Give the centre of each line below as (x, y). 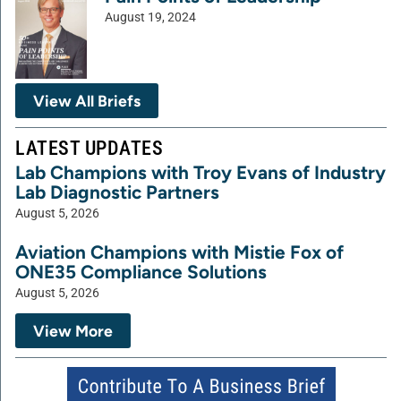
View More (73, 331)
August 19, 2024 (150, 17)
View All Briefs (87, 101)
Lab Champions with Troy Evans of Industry (200, 173)
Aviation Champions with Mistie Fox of (179, 252)
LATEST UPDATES (89, 148)
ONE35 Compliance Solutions (141, 272)
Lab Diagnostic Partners (117, 192)
